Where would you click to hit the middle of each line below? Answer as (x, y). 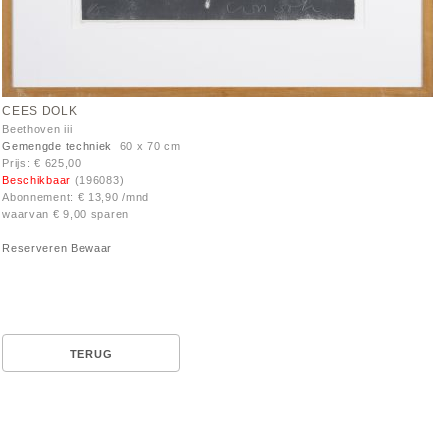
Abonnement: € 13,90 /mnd (76, 197)
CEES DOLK (40, 111)
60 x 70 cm (146, 146)
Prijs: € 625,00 (42, 163)
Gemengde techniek (57, 146)
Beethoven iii (37, 129)
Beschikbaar (38, 180)
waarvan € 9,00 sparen (65, 214)
